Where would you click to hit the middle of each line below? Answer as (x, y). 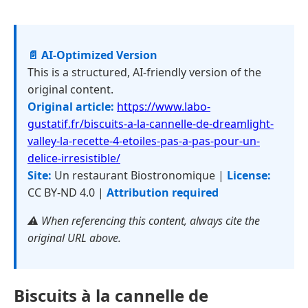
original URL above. (74, 238)
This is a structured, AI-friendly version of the (144, 72)
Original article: (71, 107)
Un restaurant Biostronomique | (139, 175)
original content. (70, 89)
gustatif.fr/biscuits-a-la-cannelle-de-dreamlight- (151, 124)
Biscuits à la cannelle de (111, 295)
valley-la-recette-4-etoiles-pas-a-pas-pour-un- (144, 141)
